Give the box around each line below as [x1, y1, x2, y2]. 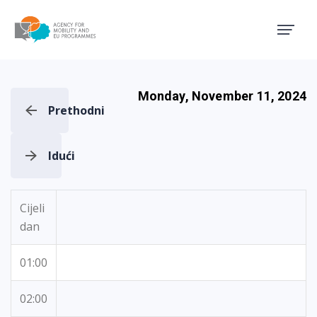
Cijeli [20, 200, 45, 216]
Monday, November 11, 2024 [137, 88, 306, 103]
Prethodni [48, 103, 105, 118]
